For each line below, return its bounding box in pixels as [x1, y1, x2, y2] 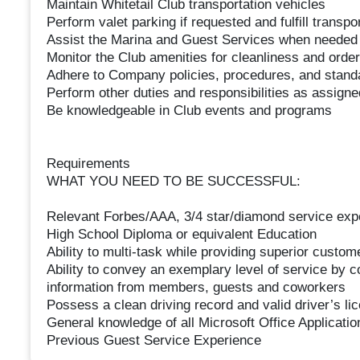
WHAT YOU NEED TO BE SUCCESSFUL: [46, 174, 301, 190]
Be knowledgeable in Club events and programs [46, 103, 332, 119]
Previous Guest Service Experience [46, 333, 261, 349]
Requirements [46, 156, 130, 172]
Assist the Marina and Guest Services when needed [46, 32, 358, 48]
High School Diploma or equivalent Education [46, 227, 317, 243]
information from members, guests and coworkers [46, 280, 346, 296]
